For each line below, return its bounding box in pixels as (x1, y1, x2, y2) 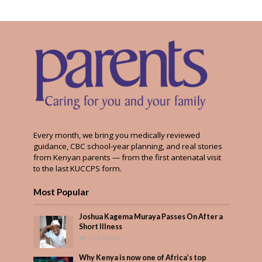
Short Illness (79, 222, 123, 231)
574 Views (89, 233, 122, 242)
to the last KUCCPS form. (33, 163, 122, 174)
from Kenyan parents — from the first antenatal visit (33, 151, 221, 163)
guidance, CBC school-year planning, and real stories (33, 140, 222, 151)
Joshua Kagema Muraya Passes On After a (79, 212, 223, 221)
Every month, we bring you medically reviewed (33, 129, 200, 140)
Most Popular (33, 186, 89, 197)
